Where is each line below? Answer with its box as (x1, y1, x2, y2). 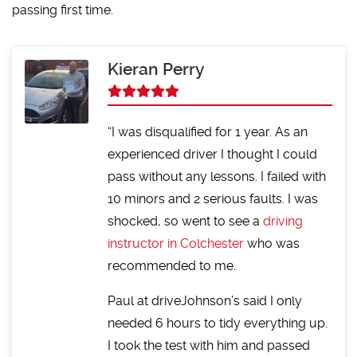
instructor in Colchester (108, 236, 245, 252)
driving (263, 214, 304, 229)
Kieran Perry (108, 60, 205, 80)
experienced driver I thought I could (108, 147, 318, 163)
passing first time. (12, 2, 114, 18)
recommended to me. (108, 258, 237, 274)
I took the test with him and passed (108, 338, 311, 354)
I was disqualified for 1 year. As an (112, 124, 308, 140)
